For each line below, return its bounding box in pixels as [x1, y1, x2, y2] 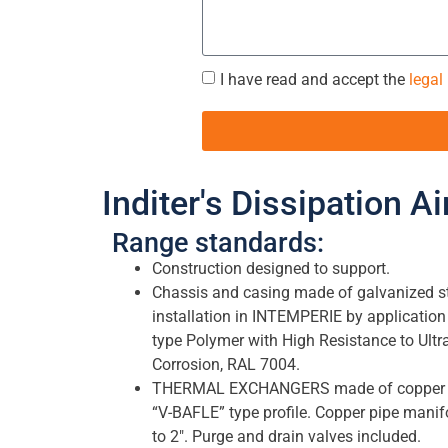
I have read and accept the [219, 70, 409, 90]
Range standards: [112, 227, 324, 260]
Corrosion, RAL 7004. [152, 355, 300, 375]
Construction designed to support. [152, 259, 390, 279]
